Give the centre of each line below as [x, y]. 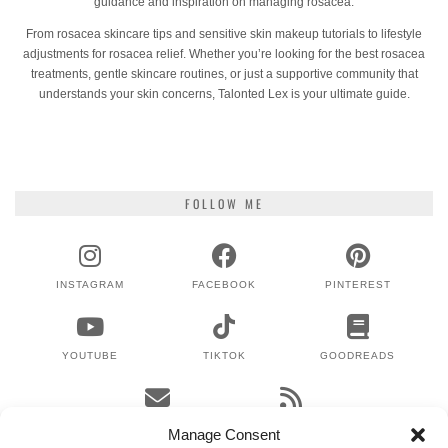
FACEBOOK [224, 284]
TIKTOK [224, 355]
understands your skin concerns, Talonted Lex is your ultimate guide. [224, 93]
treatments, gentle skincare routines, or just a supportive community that [224, 73]
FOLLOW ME [224, 203]
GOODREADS [358, 355]
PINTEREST [357, 284]
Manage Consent [224, 434]
